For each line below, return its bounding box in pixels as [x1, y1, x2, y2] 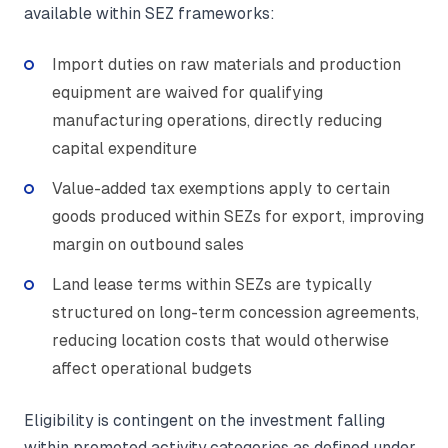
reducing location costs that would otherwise [52, 330, 389, 350]
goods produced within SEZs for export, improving [52, 206, 424, 226]
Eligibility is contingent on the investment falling [24, 411, 385, 429]
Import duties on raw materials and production [52, 54, 401, 74]
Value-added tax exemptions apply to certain [52, 178, 390, 198]
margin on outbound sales [52, 234, 244, 254]
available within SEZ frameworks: [24, 4, 275, 22]
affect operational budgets [52, 358, 252, 378]
